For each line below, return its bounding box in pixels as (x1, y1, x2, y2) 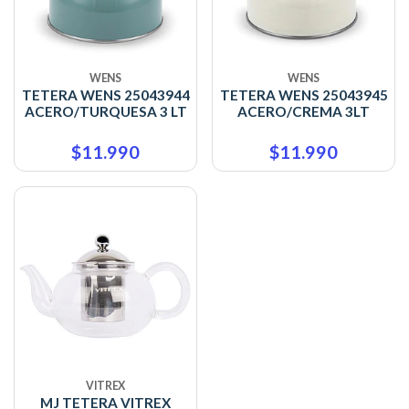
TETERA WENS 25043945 (219, 87, 388, 104)
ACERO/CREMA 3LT (237, 103, 370, 121)
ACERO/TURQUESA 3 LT (24, 103, 187, 121)
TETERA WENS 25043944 (21, 87, 190, 104)
